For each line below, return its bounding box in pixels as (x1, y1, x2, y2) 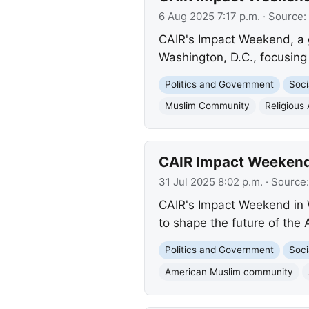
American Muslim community (164, 266, 293, 277)
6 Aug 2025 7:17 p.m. (158, 10, 260, 23)
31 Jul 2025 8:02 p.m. (158, 175, 263, 188)
